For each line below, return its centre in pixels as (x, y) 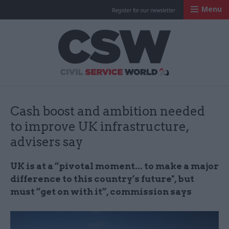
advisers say (47, 142)
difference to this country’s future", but (102, 179)
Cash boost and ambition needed (108, 111)
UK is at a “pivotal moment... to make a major (114, 166)
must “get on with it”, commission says (101, 192)
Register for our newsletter (144, 10)
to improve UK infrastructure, (100, 127)
